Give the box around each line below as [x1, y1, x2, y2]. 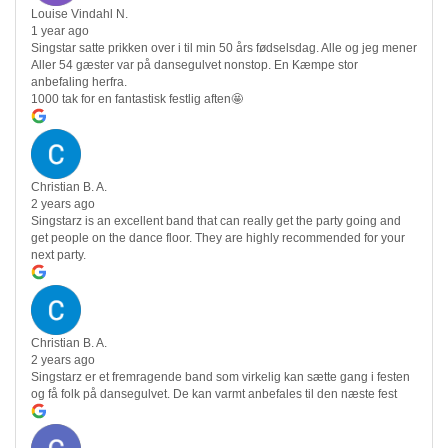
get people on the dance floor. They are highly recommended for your [31, 231, 405, 246]
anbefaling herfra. [31, 75, 127, 90]
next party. [31, 248, 86, 263]
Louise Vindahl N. [31, 7, 128, 22]
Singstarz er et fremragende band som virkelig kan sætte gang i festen [31, 370, 410, 385]
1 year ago [31, 24, 89, 39]
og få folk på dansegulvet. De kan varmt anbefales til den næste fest [31, 387, 397, 402]
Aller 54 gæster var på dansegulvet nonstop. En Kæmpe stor [31, 58, 358, 73]
